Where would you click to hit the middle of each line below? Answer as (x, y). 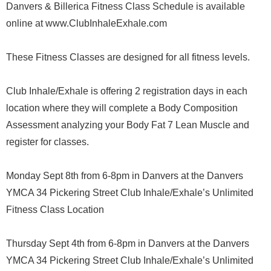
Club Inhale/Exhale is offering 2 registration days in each (127, 91)
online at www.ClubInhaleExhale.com (87, 23)
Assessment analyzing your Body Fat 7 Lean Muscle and (128, 125)
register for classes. (47, 142)
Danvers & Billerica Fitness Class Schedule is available (126, 6)
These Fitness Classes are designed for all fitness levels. (128, 57)
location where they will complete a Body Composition (122, 108)
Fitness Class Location (55, 210)
